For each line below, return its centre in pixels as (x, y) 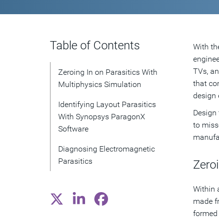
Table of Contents (95, 45)
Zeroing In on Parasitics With (108, 72)
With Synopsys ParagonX (102, 117)
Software (73, 129)
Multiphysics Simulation (100, 84)
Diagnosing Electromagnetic (107, 149)
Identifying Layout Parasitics (107, 104)
